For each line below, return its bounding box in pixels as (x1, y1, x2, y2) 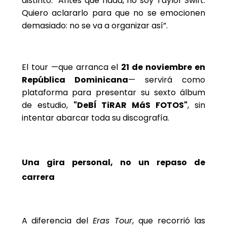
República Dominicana (21, 74, 128, 86)
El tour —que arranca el (21, 61, 122, 73)
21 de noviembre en (121, 61, 206, 73)
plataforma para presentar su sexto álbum (21, 87, 206, 99)
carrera (21, 171, 55, 183)
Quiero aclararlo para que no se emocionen (21, 7, 206, 19)
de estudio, (21, 99, 73, 111)
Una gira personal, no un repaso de (21, 157, 206, 169)
